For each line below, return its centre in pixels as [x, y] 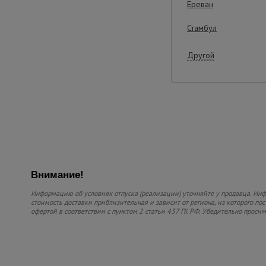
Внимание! [57, 175]
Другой [201, 55]
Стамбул [202, 28]
